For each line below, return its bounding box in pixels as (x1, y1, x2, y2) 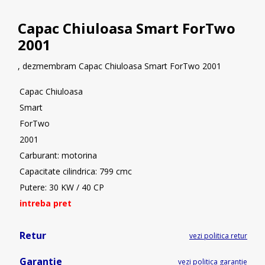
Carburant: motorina (15, 150, 97, 161)
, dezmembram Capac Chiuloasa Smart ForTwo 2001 (18, 60, 221, 72)
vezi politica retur (189, 231, 247, 241)
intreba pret (15, 198, 72, 209)
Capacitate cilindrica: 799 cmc (15, 166, 132, 177)
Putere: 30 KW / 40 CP (15, 182, 104, 193)
